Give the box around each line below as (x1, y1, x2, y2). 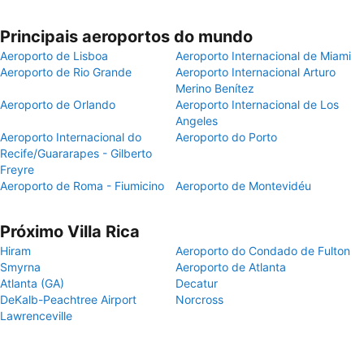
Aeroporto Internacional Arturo (175, 65, 336, 79)
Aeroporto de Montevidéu (175, 179, 311, 193)
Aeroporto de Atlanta (175, 260, 286, 274)
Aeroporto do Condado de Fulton (175, 244, 350, 258)
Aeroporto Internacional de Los (175, 97, 339, 111)
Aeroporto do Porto (175, 130, 277, 144)
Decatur (175, 276, 218, 290)
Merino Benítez (175, 81, 254, 95)
